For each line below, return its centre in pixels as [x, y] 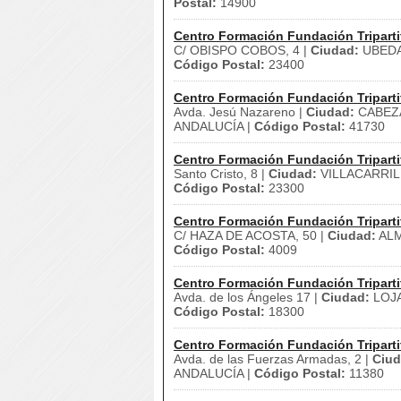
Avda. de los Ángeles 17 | [247, 297]
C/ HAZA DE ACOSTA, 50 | [251, 235]
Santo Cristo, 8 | [221, 174]
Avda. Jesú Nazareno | [240, 112]
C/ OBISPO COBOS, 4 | [242, 50]
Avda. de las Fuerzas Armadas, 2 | [273, 359]
